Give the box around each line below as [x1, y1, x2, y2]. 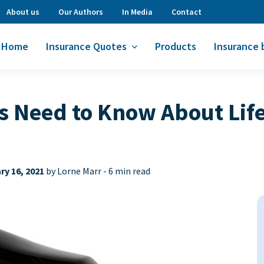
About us [6, 6, 39, 17]
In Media [122, 6, 153, 17]
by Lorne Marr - [44, 165, 108, 177]
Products [155, 39, 196, 53]
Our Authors [58, 6, 103, 17]
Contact [171, 6, 202, 17]
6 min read [108, 165, 150, 177]
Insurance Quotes [46, 39, 127, 53]
